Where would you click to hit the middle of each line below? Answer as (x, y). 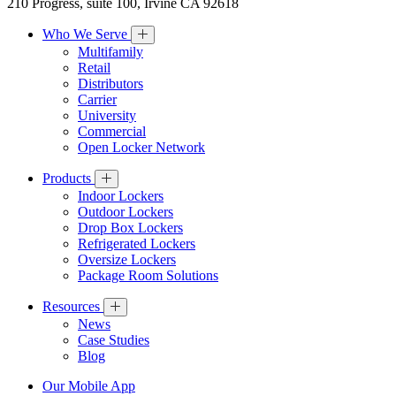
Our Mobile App (89, 385)
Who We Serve (87, 34)
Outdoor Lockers (126, 211)
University (107, 115)
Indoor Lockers (121, 195)
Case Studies (114, 339)
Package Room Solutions (148, 275)
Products (69, 178)
